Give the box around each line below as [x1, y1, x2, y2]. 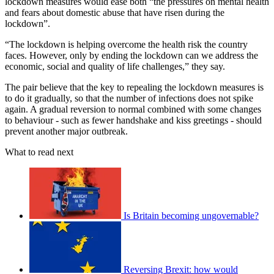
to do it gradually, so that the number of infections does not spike [5, 92, 253, 103]
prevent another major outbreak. [5, 125, 128, 136]
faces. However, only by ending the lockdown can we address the [5, 50, 258, 61]
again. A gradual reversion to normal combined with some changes [5, 103, 261, 114]
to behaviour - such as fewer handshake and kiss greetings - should [5, 114, 262, 125]
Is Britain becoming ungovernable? [124, 210, 259, 221]
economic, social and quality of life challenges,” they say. [5, 61, 225, 72]
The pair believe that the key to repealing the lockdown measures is [5, 81, 264, 92]
